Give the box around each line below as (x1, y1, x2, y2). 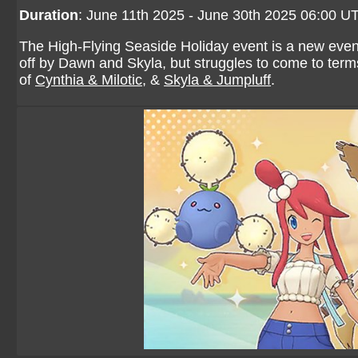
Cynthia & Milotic (35, 72, 142, 88)
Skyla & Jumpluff (164, 72, 271, 88)
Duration (19, 7, 78, 23)
